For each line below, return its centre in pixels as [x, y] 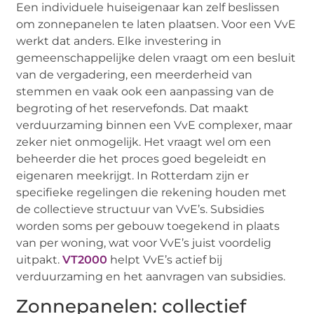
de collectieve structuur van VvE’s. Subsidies [141, 210]
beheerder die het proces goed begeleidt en [142, 159]
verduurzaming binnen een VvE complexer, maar [155, 125]
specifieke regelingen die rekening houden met [152, 193]
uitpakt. [38, 260]
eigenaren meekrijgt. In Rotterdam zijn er [133, 176]
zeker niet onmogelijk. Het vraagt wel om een [144, 142]
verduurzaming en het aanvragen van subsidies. [151, 277]
